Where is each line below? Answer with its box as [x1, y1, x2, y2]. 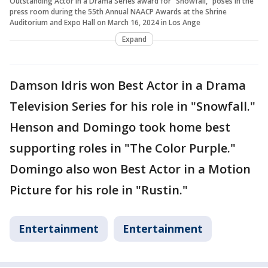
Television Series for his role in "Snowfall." [10, 98, 255, 114]
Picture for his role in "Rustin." [10, 181, 188, 198]
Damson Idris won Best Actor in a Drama [10, 77, 246, 93]
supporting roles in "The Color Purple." [10, 139, 236, 156]
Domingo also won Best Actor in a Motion [10, 160, 251, 177]
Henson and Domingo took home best [10, 118, 230, 135]
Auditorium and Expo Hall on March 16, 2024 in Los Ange [10, 17, 200, 28]
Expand [121, 33, 147, 44]
